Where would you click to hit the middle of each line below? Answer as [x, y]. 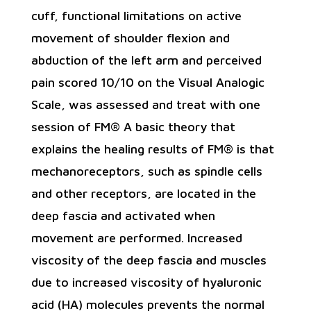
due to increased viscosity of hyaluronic [146, 282]
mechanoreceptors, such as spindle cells [146, 171]
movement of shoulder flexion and [130, 37]
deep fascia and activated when [123, 215]
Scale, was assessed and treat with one [145, 104]
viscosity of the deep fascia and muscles [149, 260]
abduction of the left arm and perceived [146, 60]
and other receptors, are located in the [143, 193]
